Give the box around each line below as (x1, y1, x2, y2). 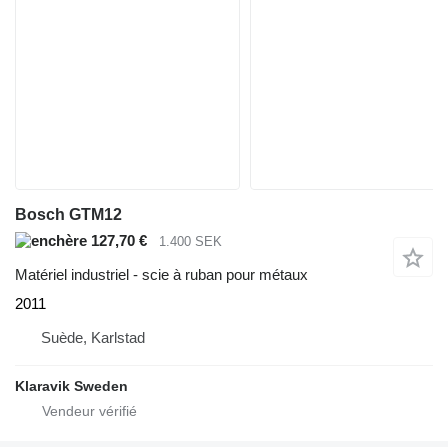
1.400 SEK (159, 233, 222, 249)
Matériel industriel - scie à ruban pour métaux (15, 266, 308, 284)
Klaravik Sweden (15, 378, 128, 395)
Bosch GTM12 (15, 205, 122, 223)
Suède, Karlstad (41, 329, 145, 347)
